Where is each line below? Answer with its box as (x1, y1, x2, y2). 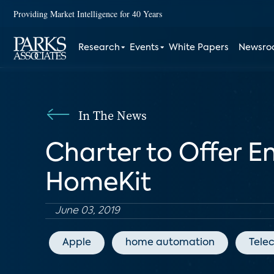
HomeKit (45, 171, 151, 196)
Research (78, 43, 120, 52)
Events (130, 43, 160, 52)
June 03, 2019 (55, 206, 120, 216)
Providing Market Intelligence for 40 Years (13, 7, 162, 20)
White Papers (169, 43, 229, 52)
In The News (78, 107, 147, 124)
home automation (125, 238, 215, 248)
